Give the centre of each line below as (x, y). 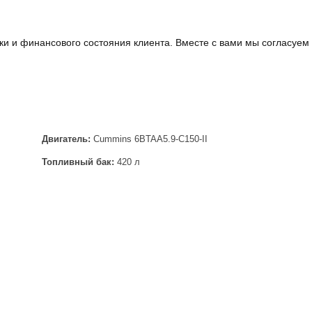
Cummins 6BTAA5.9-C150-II (149, 139)
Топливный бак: (78, 162)
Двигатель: (66, 139)
